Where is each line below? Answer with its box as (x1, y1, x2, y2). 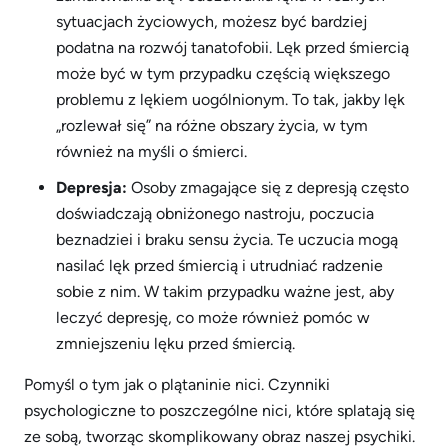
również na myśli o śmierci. (56, 142, 247, 161)
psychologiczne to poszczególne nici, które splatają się (24, 401, 415, 420)
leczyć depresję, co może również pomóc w (56, 308, 370, 327)
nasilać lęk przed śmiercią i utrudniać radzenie (56, 256, 383, 275)
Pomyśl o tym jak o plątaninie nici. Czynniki (24, 375, 330, 394)
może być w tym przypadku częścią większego (56, 64, 390, 83)
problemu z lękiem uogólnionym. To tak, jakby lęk (56, 90, 405, 109)
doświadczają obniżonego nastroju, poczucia (56, 204, 374, 223)
